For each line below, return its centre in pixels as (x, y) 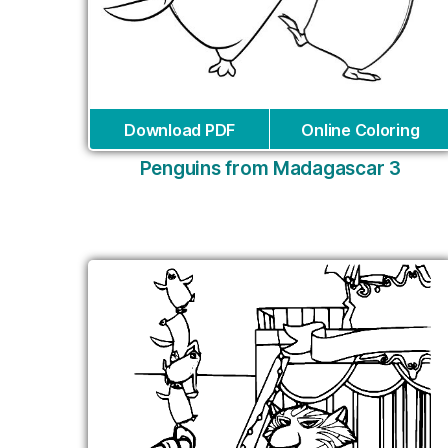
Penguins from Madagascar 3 (270, 169)
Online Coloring (360, 130)
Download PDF (179, 130)
